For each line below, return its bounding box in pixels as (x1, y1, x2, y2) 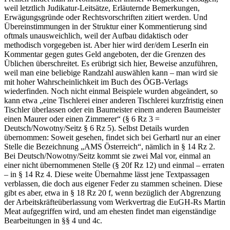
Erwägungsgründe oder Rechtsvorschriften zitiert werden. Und (4, 13, 207, 22)
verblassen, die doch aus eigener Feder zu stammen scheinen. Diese (4, 179, 222, 188)
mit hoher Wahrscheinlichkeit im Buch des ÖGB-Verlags (4, 78, 188, 87)
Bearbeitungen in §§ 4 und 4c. (4, 216, 102, 225)
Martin (204, 198, 225, 207)
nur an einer (180, 133, 220, 142)
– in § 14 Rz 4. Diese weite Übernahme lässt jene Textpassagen (4, 170, 209, 179)
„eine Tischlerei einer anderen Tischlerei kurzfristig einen (40, 96, 223, 105)
